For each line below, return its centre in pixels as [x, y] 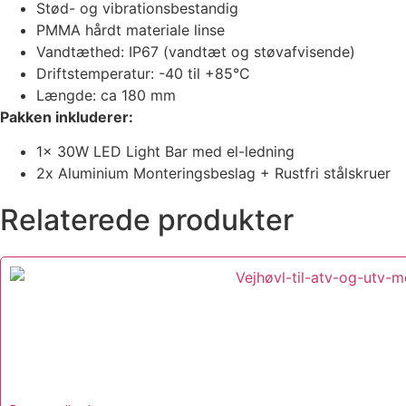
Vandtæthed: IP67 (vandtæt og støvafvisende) [196, 51]
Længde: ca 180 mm [106, 95]
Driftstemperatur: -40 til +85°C [143, 73]
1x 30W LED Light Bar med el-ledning [165, 152]
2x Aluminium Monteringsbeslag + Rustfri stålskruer [213, 174]
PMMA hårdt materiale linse [130, 29]
